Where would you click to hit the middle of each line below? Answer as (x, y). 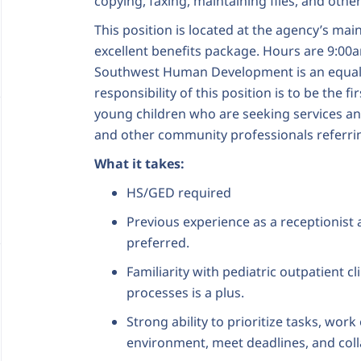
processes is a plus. (185, 293)
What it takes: (139, 164)
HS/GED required (179, 193)
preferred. (158, 243)
